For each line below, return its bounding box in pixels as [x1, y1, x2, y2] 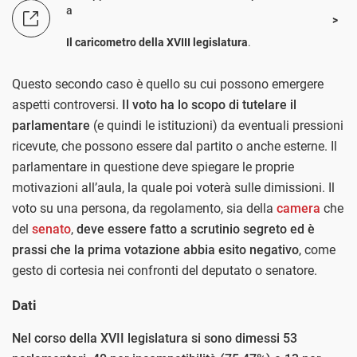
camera [277, 200, 320, 216]
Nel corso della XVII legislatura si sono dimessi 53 [12, 330, 297, 346]
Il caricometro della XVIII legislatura [66, 35, 248, 49]
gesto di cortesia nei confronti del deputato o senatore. [12, 262, 317, 278]
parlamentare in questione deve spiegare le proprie [12, 159, 294, 175]
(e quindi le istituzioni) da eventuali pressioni [90, 117, 343, 133]
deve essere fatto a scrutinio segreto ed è [73, 221, 315, 237]
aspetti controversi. [12, 96, 119, 112]
